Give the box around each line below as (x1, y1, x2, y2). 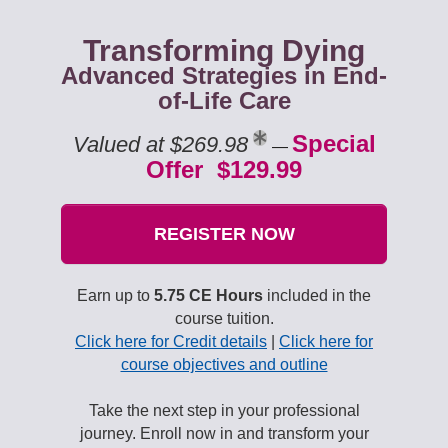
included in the (263, 287, 371, 304)
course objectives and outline (120, 356, 328, 373)
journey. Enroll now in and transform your (79, 425, 369, 442)
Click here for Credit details (75, 333, 267, 350)
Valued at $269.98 (72, 132, 248, 157)
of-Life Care (157, 87, 291, 114)
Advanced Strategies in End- (61, 62, 387, 89)
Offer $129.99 (146, 156, 302, 183)
